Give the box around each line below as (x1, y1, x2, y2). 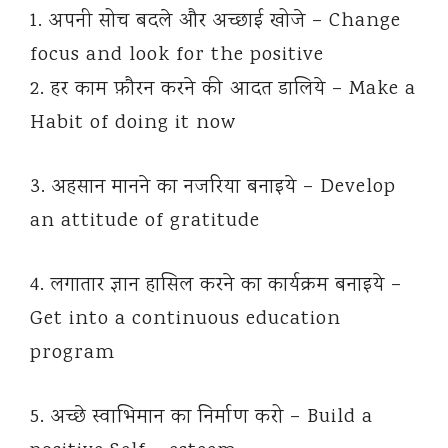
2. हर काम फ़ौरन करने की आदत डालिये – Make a (30, 75, 416, 105)
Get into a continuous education (30, 305, 341, 335)
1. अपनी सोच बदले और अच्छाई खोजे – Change (30, 7, 401, 37)
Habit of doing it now (30, 109, 236, 139)
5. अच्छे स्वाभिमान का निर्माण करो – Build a (30, 403, 373, 433)
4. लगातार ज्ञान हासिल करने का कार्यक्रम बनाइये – (30, 271, 402, 301)
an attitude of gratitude (30, 207, 260, 237)
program (30, 339, 115, 369)
